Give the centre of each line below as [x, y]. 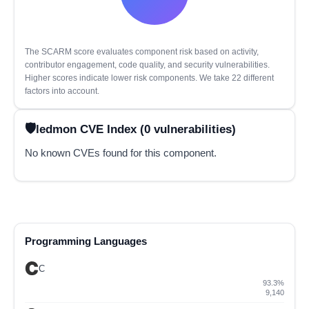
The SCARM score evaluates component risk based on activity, [142, 52]
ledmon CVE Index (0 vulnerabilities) [136, 129]
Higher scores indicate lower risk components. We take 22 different [149, 78]
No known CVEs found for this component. [121, 153]
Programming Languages [86, 241]
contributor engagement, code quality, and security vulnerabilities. [147, 65]
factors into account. [62, 91]
